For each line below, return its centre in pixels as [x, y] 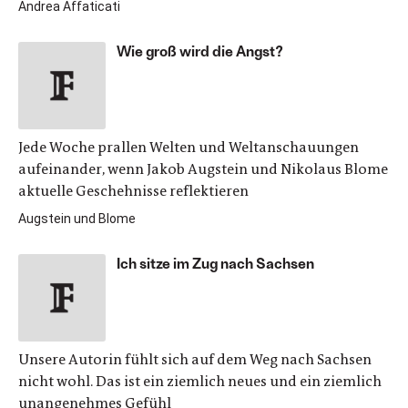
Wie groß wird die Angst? [200, 51]
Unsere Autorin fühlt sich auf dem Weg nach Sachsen [195, 359]
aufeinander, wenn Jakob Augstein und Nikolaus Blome [203, 169]
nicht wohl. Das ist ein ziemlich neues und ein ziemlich [200, 381]
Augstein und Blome [77, 219]
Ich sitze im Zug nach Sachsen [215, 263]
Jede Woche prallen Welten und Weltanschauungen [189, 147]
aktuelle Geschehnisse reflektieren [133, 191]
